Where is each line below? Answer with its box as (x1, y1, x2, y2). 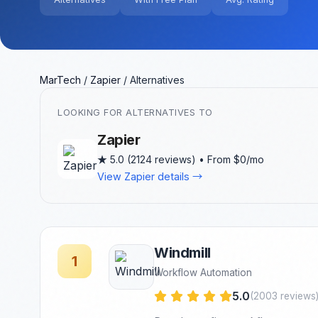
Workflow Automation (154, 267, 252, 278)
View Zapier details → (97, 170, 202, 182)
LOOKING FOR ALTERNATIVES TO (57, 107, 213, 118)
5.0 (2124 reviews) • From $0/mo (107, 153, 264, 165)
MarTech (40, 74, 81, 86)
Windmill (154, 244, 211, 261)
